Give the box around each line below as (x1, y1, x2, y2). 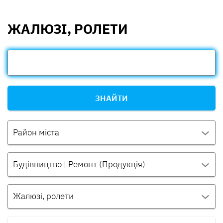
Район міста (13, 127, 59, 138)
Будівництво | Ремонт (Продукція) (13, 159, 145, 170)
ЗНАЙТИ (95, 93, 128, 104)
